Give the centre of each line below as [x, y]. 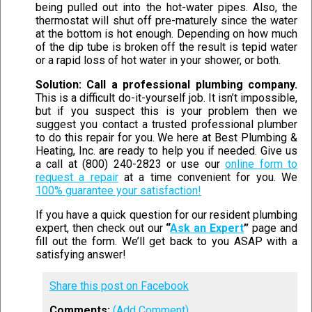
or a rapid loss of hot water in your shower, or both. [158, 61]
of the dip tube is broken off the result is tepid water [166, 47]
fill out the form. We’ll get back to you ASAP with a [166, 242]
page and [273, 228]
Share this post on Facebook [119, 286]
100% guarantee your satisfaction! [118, 191]
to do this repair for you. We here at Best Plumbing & [166, 138]
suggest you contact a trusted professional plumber [166, 125]
